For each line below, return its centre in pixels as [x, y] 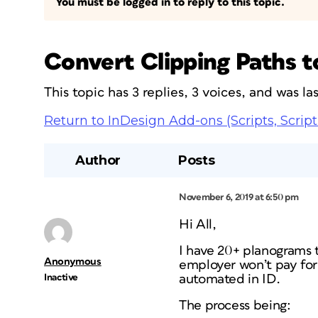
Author [98, 160]
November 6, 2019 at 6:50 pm [239, 197]
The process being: [235, 306]
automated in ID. [230, 279]
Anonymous [73, 262]
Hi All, [198, 225]
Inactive [61, 278]
